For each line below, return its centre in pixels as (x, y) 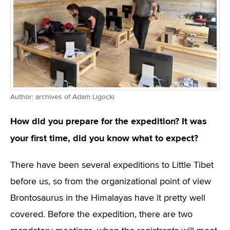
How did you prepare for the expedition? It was (109, 121)
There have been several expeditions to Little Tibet (112, 165)
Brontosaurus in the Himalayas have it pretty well (108, 198)
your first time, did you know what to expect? (104, 138)
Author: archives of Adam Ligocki (62, 97)
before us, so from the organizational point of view (111, 182)
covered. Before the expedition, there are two (101, 215)
